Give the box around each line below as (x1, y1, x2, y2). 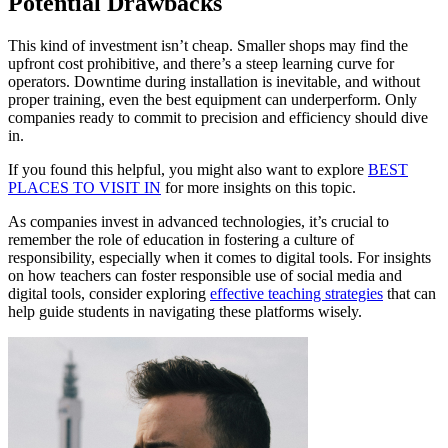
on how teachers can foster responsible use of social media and (8, 266, 402, 284)
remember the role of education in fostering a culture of (8, 230, 354, 248)
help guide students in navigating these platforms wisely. (8, 302, 362, 320)
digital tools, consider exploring (8, 284, 210, 302)
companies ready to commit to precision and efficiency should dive (8, 108, 428, 126)
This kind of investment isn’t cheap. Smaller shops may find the (8, 36, 408, 54)
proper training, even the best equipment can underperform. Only (8, 90, 417, 108)
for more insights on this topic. (161, 178, 356, 196)
